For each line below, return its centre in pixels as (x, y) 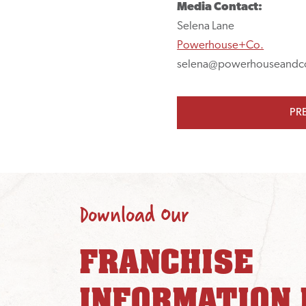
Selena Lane (206, 26)
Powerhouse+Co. (221, 45)
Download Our (134, 214)
